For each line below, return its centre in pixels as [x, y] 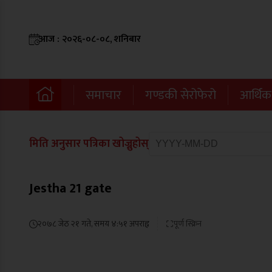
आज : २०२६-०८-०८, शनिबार [90, 39]
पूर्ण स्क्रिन [188, 224]
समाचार [104, 95]
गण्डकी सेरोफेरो [181, 95]
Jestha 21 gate [70, 189]
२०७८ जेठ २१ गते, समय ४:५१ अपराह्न [93, 224]
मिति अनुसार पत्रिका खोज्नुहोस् [89, 144]
